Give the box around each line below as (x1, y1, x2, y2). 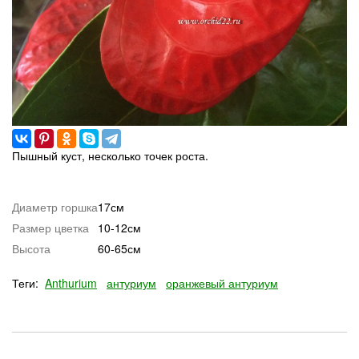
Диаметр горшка (12, 198, 98, 215)
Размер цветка (12, 219, 89, 236)
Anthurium (45, 274, 97, 291)
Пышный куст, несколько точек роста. (12, 147, 208, 163)
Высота (12, 240, 50, 256)
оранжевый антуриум (166, 274, 278, 291)
